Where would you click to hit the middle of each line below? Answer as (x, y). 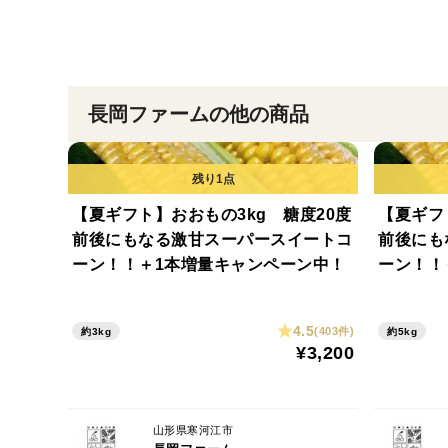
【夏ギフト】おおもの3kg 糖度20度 (212, 214)
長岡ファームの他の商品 (199, 114)
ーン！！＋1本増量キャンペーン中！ (209, 264)
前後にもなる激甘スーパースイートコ (212, 239)
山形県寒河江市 (192, 430)
